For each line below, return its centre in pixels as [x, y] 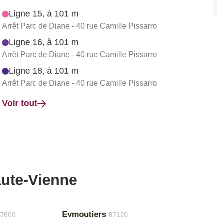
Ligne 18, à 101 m [44, 71]
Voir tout [20, 103]
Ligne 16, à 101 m [44, 42]
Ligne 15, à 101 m [44, 14]
